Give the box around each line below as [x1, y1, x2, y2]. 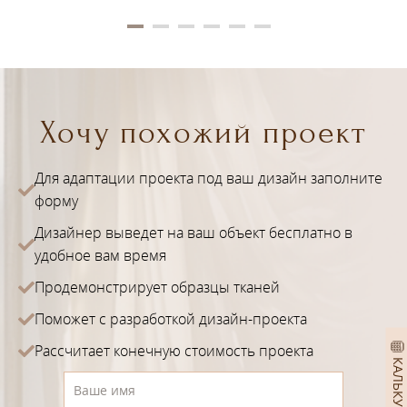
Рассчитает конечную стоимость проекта [35, 341, 313, 362]
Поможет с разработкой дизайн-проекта [35, 309, 307, 330]
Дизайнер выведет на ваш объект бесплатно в [35, 223, 352, 243]
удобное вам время [35, 245, 166, 266]
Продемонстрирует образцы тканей [35, 277, 280, 298]
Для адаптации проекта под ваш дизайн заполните [35, 168, 382, 189]
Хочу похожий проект [40, 114, 367, 152]
